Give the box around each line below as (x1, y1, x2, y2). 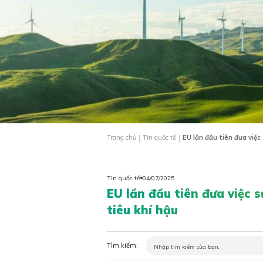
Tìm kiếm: (107, 241, 138, 250)
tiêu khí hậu (107, 202, 178, 217)
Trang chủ (107, 133, 136, 142)
